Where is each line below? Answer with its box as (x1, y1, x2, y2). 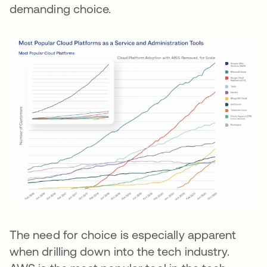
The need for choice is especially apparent (10, 228, 237, 242)
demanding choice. (10, 1, 111, 15)
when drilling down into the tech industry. (10, 244, 230, 259)
